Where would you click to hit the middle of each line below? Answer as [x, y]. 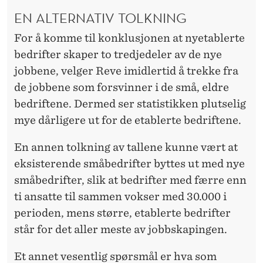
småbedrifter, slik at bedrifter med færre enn [130, 180]
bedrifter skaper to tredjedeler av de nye [118, 55]
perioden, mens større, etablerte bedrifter [122, 213]
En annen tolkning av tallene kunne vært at [126, 147]
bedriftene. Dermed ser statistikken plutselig [130, 104]
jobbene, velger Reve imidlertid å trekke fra [126, 71]
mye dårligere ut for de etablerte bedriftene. [128, 120]
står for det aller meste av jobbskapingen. [121, 230]
